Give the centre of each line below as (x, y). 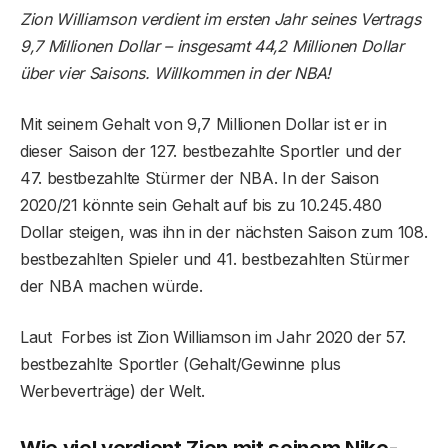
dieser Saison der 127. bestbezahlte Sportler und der (211, 151)
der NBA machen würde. (111, 286)
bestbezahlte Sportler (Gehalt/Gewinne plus (180, 364)
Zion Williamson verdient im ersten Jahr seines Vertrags (220, 19)
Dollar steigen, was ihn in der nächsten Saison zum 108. (224, 232)
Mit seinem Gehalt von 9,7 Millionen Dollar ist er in (203, 124)
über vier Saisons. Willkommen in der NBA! (175, 73)
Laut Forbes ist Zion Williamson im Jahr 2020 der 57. (213, 337)
